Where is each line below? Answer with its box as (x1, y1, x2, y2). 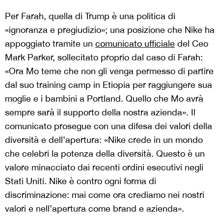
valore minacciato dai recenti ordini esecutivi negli (5, 162, 203, 172)
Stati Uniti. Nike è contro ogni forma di (5, 176, 156, 186)
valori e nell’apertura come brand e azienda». (5, 203, 184, 214)
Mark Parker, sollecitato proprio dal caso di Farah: (5, 52, 203, 62)
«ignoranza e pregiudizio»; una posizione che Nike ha (5, 25, 215, 35)
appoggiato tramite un (5, 38, 95, 49)
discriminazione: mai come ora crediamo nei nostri (5, 190, 204, 200)
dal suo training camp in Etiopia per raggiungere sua (5, 80, 212, 90)
